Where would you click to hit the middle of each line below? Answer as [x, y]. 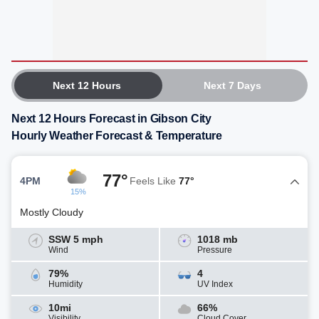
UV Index [215, 284]
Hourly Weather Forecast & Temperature [117, 136]
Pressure [215, 250]
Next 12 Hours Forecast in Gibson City [111, 119]
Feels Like [154, 181]
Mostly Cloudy [52, 212]
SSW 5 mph [76, 239]
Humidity [66, 284]
